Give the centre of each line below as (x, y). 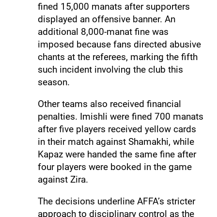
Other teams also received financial (109, 104)
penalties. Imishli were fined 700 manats (120, 116)
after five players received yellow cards (117, 129)
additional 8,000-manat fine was (103, 31)
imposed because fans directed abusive (119, 44)
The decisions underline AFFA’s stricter (116, 201)
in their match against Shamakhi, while (116, 141)
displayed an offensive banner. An (106, 19)
